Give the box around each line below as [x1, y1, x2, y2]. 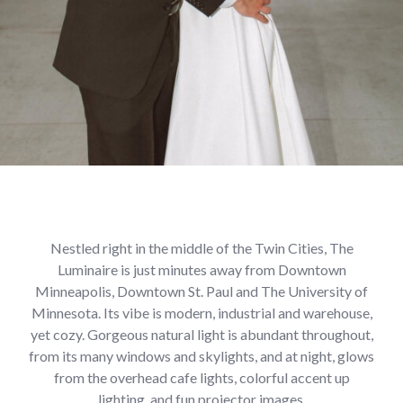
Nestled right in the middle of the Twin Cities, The [49, 239, 354, 256]
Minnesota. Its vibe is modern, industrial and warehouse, [31, 304, 372, 321]
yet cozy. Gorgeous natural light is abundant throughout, [30, 326, 373, 343]
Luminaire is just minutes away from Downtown [57, 261, 346, 278]
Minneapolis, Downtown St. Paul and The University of [35, 282, 368, 300]
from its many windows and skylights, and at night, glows [29, 347, 374, 364]
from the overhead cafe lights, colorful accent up [53, 369, 350, 386]
